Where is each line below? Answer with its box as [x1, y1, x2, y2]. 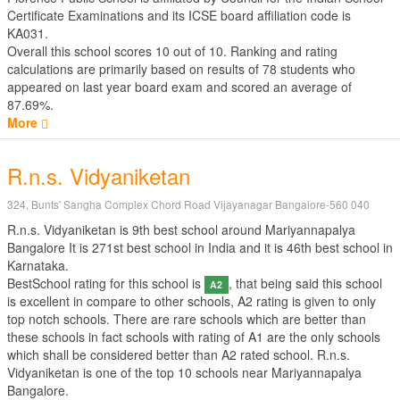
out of [170, 42, 209, 60]
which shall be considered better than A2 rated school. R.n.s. [7, 346, 350, 363]
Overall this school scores [7, 42, 155, 60]
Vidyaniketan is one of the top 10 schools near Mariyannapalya [7, 363, 362, 381]
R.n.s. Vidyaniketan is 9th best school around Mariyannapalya [7, 221, 355, 238]
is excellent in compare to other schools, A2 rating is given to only [7, 292, 376, 310]
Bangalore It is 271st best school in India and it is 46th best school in [7, 238, 393, 256]
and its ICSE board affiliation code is [144, 6, 351, 24]
